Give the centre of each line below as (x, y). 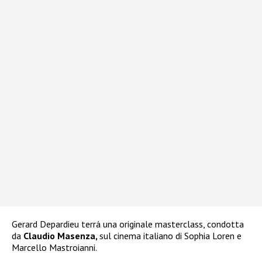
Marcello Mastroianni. (54, 247)
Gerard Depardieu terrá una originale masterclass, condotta (128, 224)
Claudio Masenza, (61, 235)
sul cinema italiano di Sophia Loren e (170, 235)
